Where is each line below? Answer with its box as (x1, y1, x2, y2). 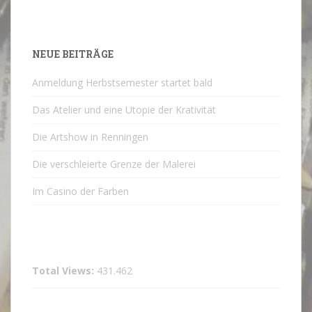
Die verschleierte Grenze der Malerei (32, 157, 196, 171)
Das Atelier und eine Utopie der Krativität (32, 103, 216, 116)
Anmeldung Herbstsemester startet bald (32, 76, 212, 89)
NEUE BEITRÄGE (32, 47, 114, 61)
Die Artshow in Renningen (32, 130, 148, 143)
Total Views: (32, 264, 97, 277)
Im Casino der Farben (32, 185, 129, 198)
